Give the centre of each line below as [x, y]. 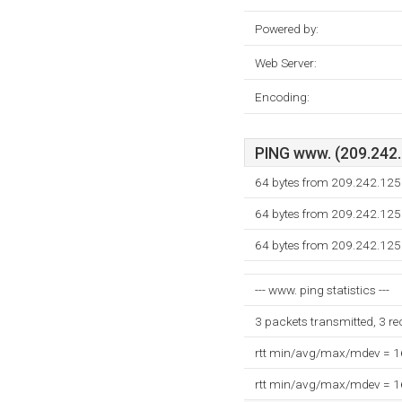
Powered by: [287, 29]
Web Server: [286, 63]
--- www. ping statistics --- [322, 290]
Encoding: [282, 97]
